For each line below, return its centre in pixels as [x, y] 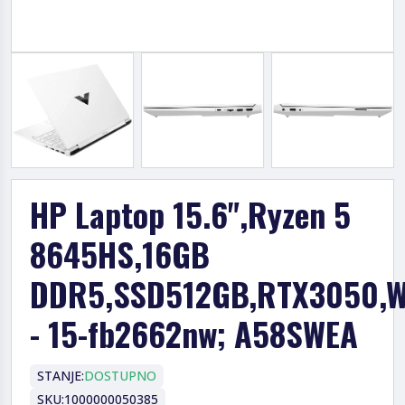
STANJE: [61, 375]
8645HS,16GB [120, 253]
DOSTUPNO [120, 375]
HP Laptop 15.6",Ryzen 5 [190, 213]
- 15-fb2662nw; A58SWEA [194, 333]
